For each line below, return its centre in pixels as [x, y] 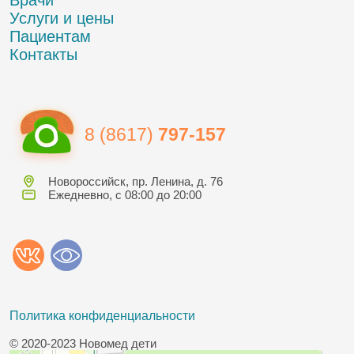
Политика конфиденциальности [102, 315]
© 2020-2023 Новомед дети [83, 343]
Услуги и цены [62, 18]
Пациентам [50, 36]
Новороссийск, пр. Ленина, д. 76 [136, 181]
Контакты [43, 54]
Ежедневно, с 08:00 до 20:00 [125, 194]
